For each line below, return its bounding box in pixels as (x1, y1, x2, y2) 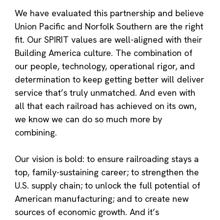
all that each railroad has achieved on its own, (15, 100, 196, 111)
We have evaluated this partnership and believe (15, 7, 204, 19)
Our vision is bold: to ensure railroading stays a (15, 153, 199, 165)
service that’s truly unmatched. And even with (15, 86, 195, 98)
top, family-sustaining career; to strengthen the (15, 166, 199, 178)
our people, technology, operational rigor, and (15, 60, 195, 72)
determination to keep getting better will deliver (15, 73, 204, 85)
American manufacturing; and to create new (15, 192, 189, 204)
